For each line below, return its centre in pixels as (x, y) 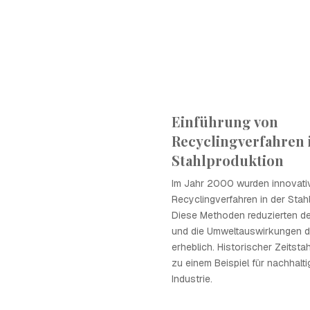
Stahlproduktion (228, 160)
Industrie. (192, 279)
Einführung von (225, 121)
